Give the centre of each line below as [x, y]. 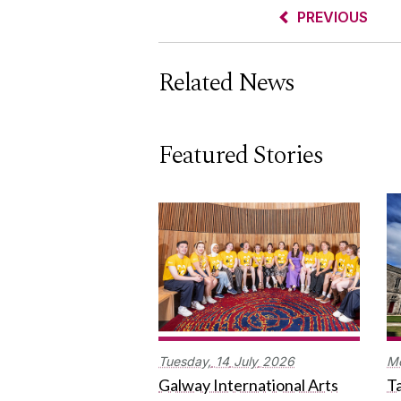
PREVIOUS [332, 17]
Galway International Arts [248, 385]
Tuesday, [185, 362]
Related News [226, 83]
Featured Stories [241, 156]
